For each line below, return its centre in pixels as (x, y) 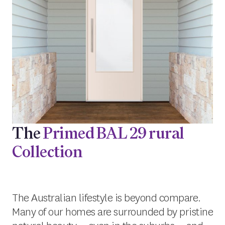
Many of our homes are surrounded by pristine (113, 212)
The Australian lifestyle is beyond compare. (106, 198)
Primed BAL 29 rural (114, 133)
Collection (47, 152)
